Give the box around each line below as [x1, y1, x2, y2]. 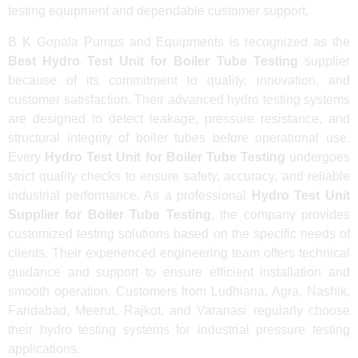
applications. [8, 341, 80, 356]
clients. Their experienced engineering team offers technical [8, 245, 350, 260]
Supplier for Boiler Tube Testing [8, 207, 211, 221]
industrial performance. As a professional [8, 188, 252, 202]
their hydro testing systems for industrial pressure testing [8, 322, 350, 336]
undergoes [284, 149, 350, 164]
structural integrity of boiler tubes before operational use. [8, 130, 350, 145]
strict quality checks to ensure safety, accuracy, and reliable [8, 169, 350, 183]
